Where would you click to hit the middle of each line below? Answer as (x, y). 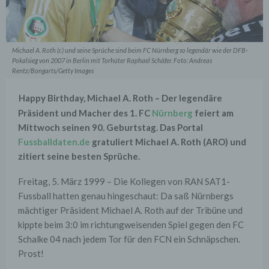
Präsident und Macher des (74, 113)
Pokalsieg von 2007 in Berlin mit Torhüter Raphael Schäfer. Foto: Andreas (112, 61)
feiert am (213, 113)
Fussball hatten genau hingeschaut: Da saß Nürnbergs (126, 195)
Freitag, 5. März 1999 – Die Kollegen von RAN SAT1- (124, 181)
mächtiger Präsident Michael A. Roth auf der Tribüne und (130, 210)
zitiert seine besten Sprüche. (79, 156)
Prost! (31, 253)
